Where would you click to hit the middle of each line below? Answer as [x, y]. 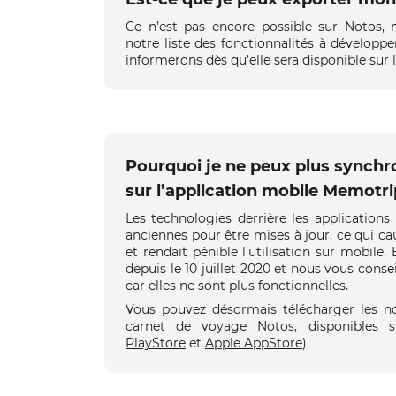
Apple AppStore [254, 343]
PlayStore [156, 343]
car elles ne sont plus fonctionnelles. [237, 285]
